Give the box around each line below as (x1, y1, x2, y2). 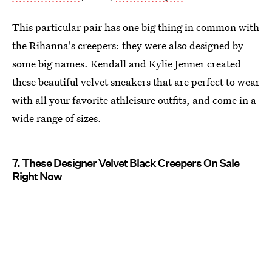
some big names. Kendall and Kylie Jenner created (12, 56, 241, 70)
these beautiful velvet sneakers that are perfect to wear (12, 74, 260, 89)
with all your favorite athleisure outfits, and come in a (12, 92, 256, 107)
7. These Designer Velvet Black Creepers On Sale (12, 156, 239, 169)
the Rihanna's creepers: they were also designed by (12, 38, 243, 52)
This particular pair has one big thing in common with (12, 19, 259, 34)
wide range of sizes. (12, 110, 101, 125)
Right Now (12, 169, 62, 183)
